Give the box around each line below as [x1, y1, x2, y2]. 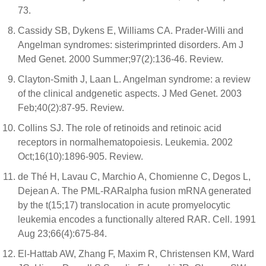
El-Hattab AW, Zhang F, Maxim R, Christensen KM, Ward [18, 249, 254, 259]
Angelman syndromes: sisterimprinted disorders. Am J [18, 40, 243, 50]
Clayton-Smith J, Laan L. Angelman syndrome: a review [18, 74, 251, 84]
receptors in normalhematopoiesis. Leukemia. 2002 [18, 137, 233, 147]
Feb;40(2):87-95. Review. [18, 103, 124, 113]
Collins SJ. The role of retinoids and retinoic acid [18, 123, 221, 133]
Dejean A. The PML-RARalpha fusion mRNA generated [18, 186, 251, 196]
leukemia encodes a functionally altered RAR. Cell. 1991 [18, 214, 256, 224]
